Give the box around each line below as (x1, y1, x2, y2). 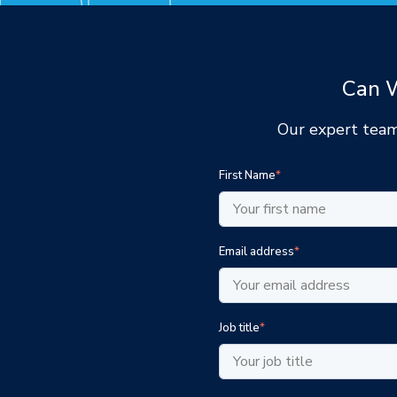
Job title (219, 319, 260, 336)
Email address (219, 243, 294, 260)
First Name (219, 167, 276, 183)
